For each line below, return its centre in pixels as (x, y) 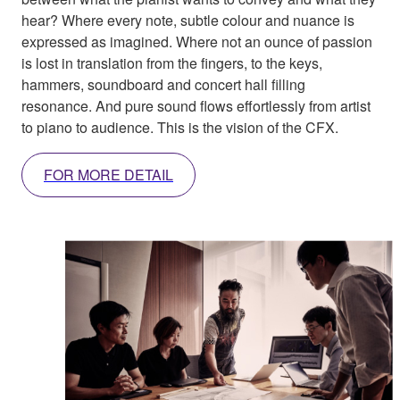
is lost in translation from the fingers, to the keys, (172, 63)
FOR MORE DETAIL (108, 175)
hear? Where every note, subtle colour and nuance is (188, 21)
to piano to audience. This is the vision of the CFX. (180, 128)
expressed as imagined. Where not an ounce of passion (197, 42)
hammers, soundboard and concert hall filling (163, 85)
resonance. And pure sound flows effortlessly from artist (196, 106)
